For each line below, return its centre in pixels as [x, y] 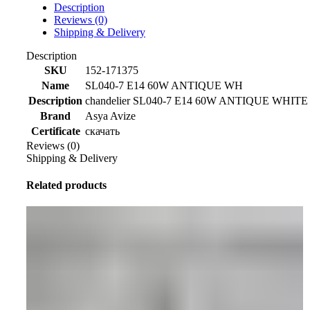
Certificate [55, 131]
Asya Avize [110, 116]
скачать [102, 131]
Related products [66, 185]
